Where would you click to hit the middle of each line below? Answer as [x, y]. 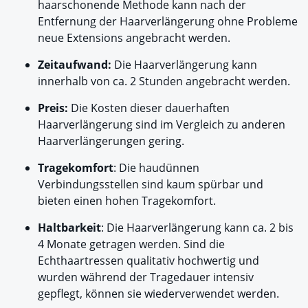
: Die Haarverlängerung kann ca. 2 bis [197, 228]
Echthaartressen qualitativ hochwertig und [148, 261]
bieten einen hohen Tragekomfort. [127, 201]
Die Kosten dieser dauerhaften [149, 108]
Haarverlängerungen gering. [111, 141]
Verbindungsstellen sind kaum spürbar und [151, 185]
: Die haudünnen [156, 168]
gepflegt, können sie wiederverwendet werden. [158, 294]
